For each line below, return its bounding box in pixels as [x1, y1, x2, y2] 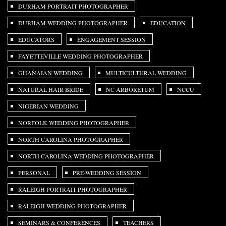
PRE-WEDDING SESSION [73, 168, 141, 177]
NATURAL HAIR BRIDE [18, 85, 83, 93]
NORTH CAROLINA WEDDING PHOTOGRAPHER [18, 152, 154, 160]
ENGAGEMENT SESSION [77, 35, 146, 43]
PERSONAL [18, 168, 50, 177]
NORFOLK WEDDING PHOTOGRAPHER [18, 119, 129, 127]
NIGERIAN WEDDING [18, 102, 79, 110]
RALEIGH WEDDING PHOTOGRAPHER [18, 202, 127, 210]
